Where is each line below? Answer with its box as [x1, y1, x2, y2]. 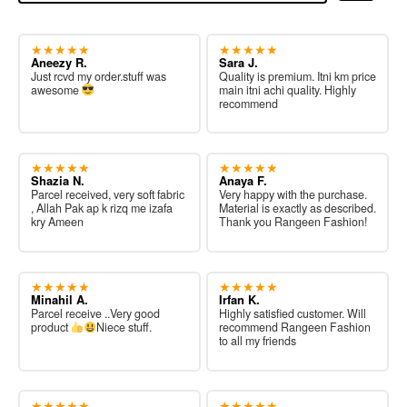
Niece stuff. [96, 319, 152, 336]
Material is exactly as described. [218, 200, 376, 217]
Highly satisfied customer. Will [218, 305, 366, 323]
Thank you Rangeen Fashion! [218, 213, 367, 231]
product [30, 319, 71, 336]
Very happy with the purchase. [218, 186, 367, 203]
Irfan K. [218, 291, 260, 309]
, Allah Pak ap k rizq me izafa [30, 200, 173, 217]
